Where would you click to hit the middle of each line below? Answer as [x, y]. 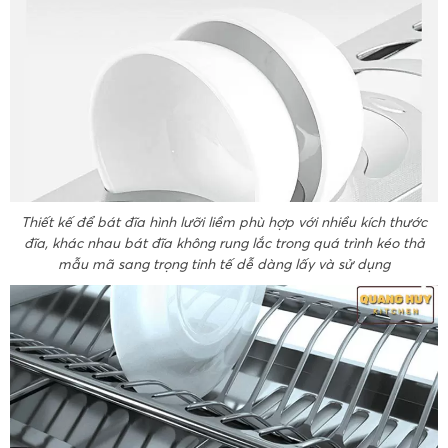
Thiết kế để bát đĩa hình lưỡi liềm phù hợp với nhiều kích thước [224, 222]
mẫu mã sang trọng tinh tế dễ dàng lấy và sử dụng [224, 264]
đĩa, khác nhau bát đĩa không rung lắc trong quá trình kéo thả [224, 243]
